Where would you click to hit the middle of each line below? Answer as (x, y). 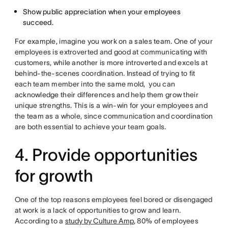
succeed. (39, 22)
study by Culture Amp (99, 221)
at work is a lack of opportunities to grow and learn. (98, 210)
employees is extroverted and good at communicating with (111, 52)
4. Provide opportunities (106, 155)
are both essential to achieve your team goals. (91, 127)
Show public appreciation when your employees (102, 12)
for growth (54, 176)
